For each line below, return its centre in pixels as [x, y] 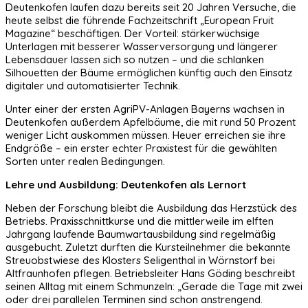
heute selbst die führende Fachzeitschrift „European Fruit [140, 20]
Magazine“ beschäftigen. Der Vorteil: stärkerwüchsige [133, 33]
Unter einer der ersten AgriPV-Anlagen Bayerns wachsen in [145, 109]
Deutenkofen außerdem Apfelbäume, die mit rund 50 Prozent [151, 122]
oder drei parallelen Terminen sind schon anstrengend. [134, 299]
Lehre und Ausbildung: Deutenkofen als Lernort [126, 184]
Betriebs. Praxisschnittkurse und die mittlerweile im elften [140, 221]
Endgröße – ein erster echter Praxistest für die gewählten [141, 148]
